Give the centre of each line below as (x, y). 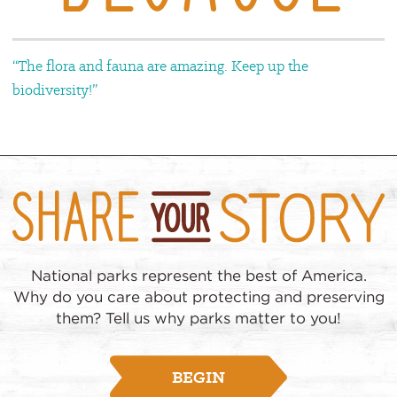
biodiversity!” (55, 90)
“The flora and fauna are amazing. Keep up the (160, 66)
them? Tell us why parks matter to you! (198, 319)
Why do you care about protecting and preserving (198, 297)
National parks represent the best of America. (198, 276)
